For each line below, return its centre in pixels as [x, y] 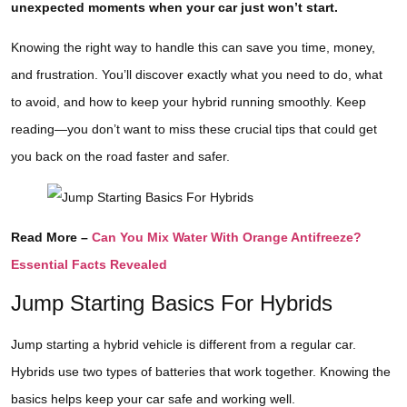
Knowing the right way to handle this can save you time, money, [193, 48]
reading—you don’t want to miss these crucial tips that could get [194, 129]
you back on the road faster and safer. [120, 157]
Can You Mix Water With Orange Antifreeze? [227, 237]
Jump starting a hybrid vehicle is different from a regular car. [184, 345]
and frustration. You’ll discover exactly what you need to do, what [197, 75]
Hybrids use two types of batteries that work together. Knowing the [201, 372]
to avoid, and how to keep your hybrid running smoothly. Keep [189, 102]
